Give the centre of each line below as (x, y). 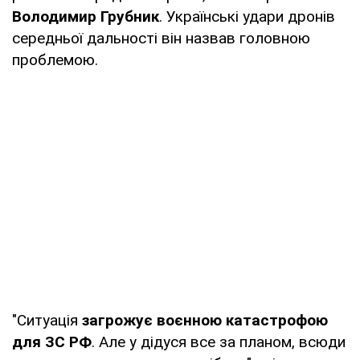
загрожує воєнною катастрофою (205, 320)
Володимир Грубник (86, 16)
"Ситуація (47, 320)
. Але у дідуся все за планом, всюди (219, 342)
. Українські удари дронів (247, 16)
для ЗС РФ (52, 342)
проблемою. (55, 59)
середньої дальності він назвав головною (161, 38)
